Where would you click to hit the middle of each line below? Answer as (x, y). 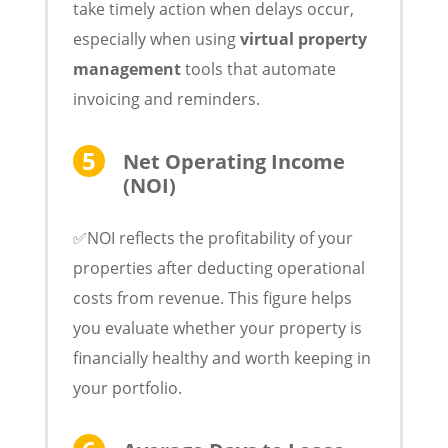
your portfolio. (127, 387)
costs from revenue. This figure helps (212, 297)
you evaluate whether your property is (217, 327)
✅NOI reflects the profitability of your (212, 237)
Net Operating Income (233, 161)
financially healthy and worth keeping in (221, 357)
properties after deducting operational (218, 267)
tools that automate (258, 68)
